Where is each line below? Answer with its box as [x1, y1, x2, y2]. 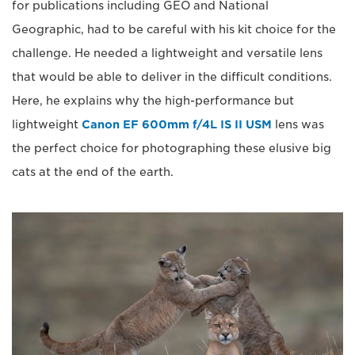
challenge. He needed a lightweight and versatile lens [12, 47, 323, 60]
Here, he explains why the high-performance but [12, 94, 294, 108]
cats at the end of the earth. [12, 166, 174, 179]
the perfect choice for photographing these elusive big [12, 142, 331, 155]
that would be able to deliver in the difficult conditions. [12, 71, 332, 84]
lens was [272, 118, 324, 132]
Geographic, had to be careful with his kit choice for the [12, 23, 336, 36]
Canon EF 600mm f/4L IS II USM [82, 118, 272, 132]
